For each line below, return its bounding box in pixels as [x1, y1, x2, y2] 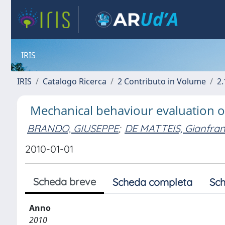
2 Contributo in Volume [118, 76, 206, 87]
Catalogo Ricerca [43, 76, 106, 87]
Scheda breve [33, 175, 96, 188]
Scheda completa [113, 176, 192, 188]
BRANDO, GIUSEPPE [27, 122, 119, 135]
